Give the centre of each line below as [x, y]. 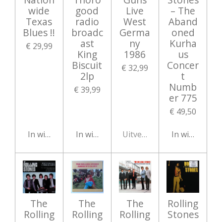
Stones [183, 214]
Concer [183, 65]
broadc [87, 32]
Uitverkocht [144, 135]
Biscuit [87, 65]
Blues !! [39, 32]
